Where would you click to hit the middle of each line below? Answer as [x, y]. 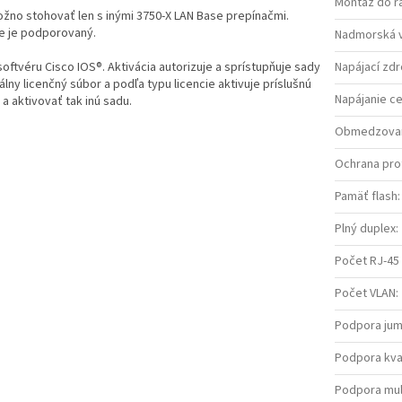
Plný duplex [365, 229]
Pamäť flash [366, 197]
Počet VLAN [365, 294]
